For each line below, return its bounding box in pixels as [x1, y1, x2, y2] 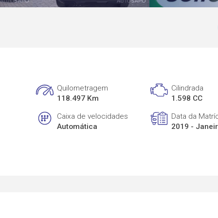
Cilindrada [171, 84, 204, 93]
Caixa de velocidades [57, 111, 128, 121]
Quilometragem [57, 84, 109, 93]
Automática [57, 122, 98, 131]
